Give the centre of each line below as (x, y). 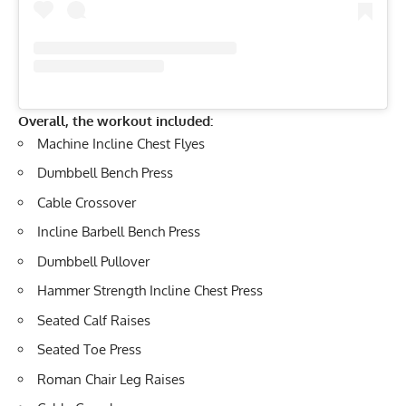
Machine (65, 143)
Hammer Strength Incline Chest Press (150, 291)
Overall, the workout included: (116, 121)
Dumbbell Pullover (93, 261)
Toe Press (112, 350)
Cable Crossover (87, 202)
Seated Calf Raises (94, 320)
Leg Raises (152, 379)
